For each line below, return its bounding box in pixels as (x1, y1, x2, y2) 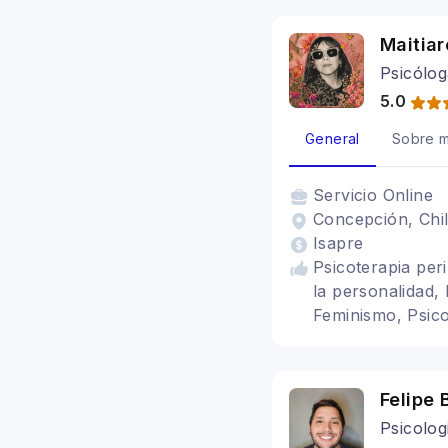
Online (382, 185, 434, 205)
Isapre (313, 233, 364, 253)
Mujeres (313, 329, 377, 349)
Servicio (313, 185, 383, 205)
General (305, 130, 360, 147)
